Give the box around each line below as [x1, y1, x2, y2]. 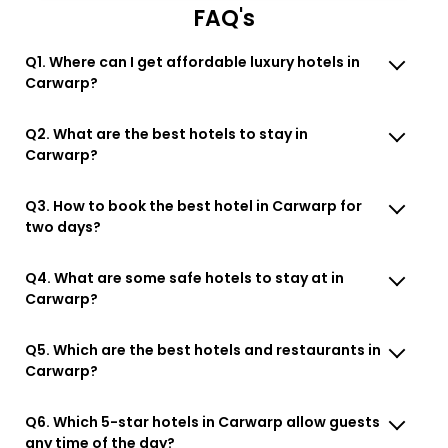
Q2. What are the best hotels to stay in [25, 123, 309, 144]
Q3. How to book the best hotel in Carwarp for [25, 195, 363, 216]
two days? [25, 216, 102, 237]
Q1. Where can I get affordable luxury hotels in [25, 51, 361, 72]
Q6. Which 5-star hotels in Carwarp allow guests [25, 411, 381, 432]
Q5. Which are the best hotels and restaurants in [25, 339, 382, 360]
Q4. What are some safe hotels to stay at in [25, 267, 345, 288]
